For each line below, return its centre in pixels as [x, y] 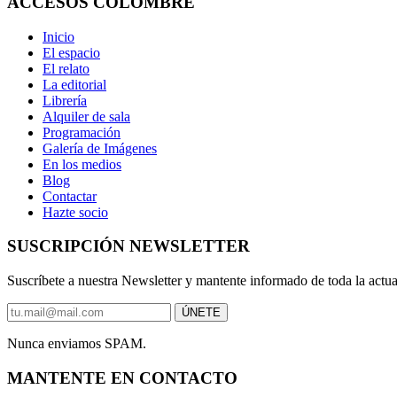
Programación [82, 132]
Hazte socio [75, 212]
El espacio [71, 52]
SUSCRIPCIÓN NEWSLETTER [128, 246]
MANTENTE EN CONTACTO [122, 378]
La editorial [74, 84]
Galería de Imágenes [100, 148]
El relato [66, 68]
